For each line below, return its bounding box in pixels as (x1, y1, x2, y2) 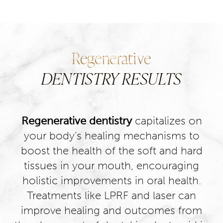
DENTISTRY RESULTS (41, 67, 182, 90)
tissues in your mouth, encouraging (24, 159, 199, 172)
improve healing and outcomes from (21, 204, 202, 217)
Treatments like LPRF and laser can (27, 189, 196, 202)
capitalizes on (131, 114, 202, 127)
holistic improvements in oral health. (22, 174, 201, 187)
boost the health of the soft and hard (20, 144, 203, 157)
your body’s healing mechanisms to (23, 129, 200, 142)
